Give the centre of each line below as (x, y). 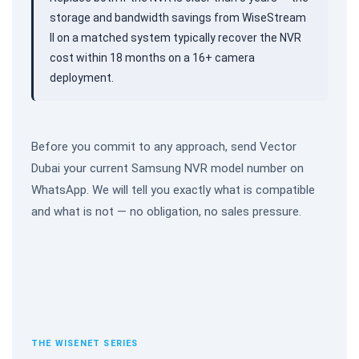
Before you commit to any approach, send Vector (164, 146)
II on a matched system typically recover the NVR (175, 37)
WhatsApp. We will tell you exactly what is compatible (173, 190)
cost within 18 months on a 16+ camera (152, 57)
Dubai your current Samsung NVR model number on (167, 168)
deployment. (82, 77)
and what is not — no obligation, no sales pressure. (166, 211)
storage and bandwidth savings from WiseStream (178, 17)
